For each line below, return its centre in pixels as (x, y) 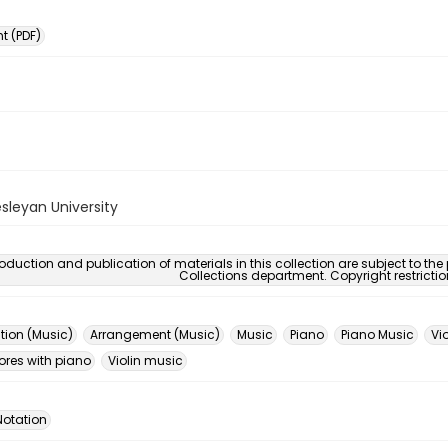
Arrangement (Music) (155, 334)
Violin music (145, 360)
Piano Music (377, 334)
